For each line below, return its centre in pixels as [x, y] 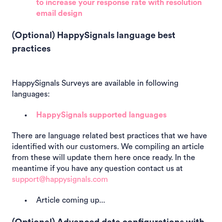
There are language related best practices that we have [110, 136]
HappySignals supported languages [101, 115]
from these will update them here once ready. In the [104, 157]
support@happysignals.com [60, 179]
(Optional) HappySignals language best [94, 35]
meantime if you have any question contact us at [97, 168]
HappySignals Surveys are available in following [95, 83]
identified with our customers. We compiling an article [108, 146]
